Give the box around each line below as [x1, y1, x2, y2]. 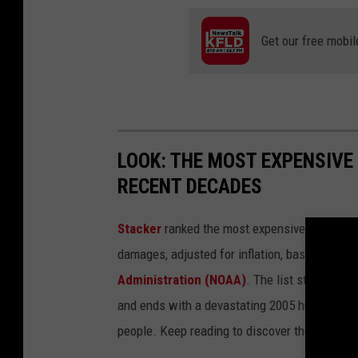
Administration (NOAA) [117, 272, 246, 288]
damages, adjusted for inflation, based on [117, 246, 337, 263]
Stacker [117, 221, 161, 237]
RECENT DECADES [117, 174, 262, 199]
